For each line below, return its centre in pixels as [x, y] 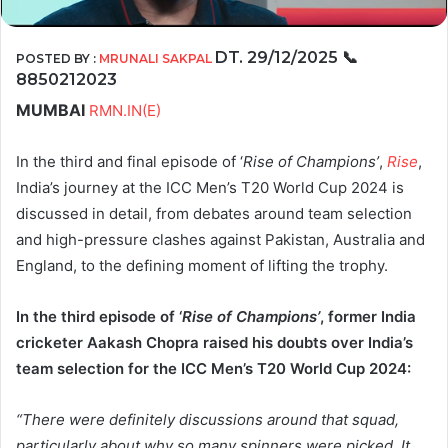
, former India [368, 317]
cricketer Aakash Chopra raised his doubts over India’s [214, 343]
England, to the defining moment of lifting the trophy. [202, 266]
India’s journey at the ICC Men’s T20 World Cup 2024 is [210, 188]
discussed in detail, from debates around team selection [214, 214]
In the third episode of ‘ [99, 317]
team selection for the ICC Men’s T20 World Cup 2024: [213, 369]
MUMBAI [50, 110]
